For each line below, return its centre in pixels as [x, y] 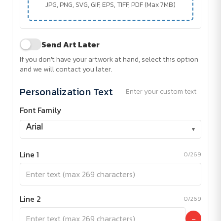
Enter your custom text [161, 92]
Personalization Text [66, 92]
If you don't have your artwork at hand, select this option [109, 59]
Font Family [41, 110]
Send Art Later [71, 45]
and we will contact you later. [66, 69]
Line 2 [30, 199]
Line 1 [29, 155]
